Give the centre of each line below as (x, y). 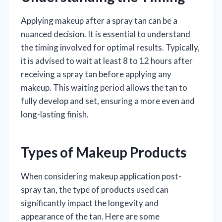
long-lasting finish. (55, 114)
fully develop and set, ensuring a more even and (108, 101)
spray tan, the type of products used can (95, 189)
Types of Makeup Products (104, 152)
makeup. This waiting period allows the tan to (104, 87)
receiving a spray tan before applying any (96, 74)
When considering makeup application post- (101, 176)
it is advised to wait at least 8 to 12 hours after (107, 60)
